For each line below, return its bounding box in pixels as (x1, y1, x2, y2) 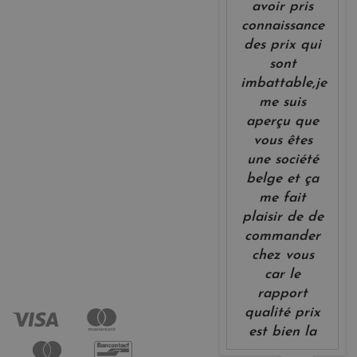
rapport (257, 286, 308, 300)
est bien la (249, 324, 317, 339)
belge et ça (246, 171, 320, 186)
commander (245, 229, 321, 243)
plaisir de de (241, 210, 324, 224)
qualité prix (245, 305, 321, 320)
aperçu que (246, 114, 320, 128)
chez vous (251, 248, 314, 262)
